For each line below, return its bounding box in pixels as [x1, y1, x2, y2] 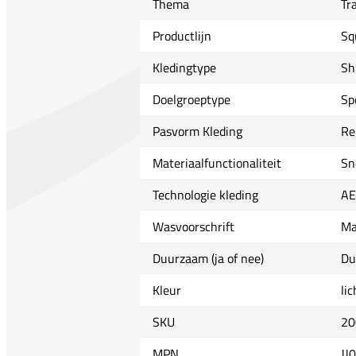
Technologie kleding [152, 184, 258, 204]
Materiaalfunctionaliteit [152, 153, 281, 172]
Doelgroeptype [152, 89, 230, 109]
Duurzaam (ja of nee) [152, 248, 264, 268]
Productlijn [152, 25, 211, 45]
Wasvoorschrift [152, 216, 234, 236]
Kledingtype [152, 57, 216, 77]
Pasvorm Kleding [152, 121, 242, 141]
